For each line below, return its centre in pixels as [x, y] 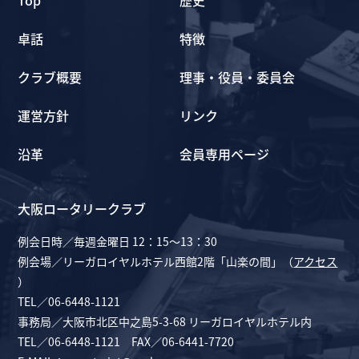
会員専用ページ [224, 154]
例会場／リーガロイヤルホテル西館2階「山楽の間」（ [156, 262]
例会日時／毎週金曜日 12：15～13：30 [118, 242]
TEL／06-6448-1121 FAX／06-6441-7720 [126, 342]
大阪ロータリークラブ [82, 209]
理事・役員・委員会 [237, 77]
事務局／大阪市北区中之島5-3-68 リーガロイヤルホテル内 [165, 322]
